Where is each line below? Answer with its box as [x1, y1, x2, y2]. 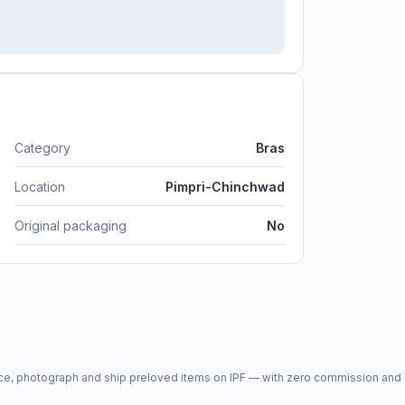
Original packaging [14, 217, 127, 233]
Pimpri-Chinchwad [165, 178, 285, 194]
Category [14, 139, 71, 155]
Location [14, 178, 65, 194]
